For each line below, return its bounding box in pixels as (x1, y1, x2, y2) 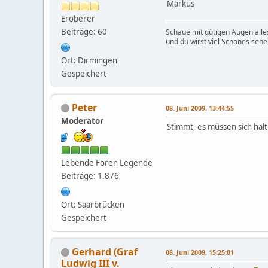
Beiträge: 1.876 (61, 170, 119, 181)
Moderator (61, 115, 103, 126)
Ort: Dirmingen (61, 54, 117, 66)
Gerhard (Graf (72, 245, 138, 258)
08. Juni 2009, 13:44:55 (166, 103, 234, 112)
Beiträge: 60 (61, 26, 107, 37)
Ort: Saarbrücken (61, 199, 124, 210)
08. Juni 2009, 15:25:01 (166, 247, 234, 257)
